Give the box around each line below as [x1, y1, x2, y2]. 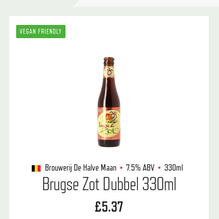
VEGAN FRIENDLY [20, 27, 62, 36]
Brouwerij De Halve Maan [45, 162, 117, 173]
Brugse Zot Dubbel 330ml [42, 173, 176, 195]
